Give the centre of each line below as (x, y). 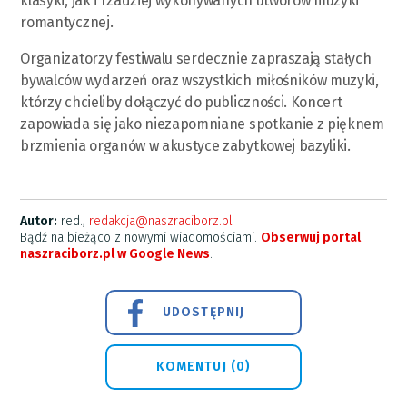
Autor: (39, 221)
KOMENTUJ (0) (203, 366)
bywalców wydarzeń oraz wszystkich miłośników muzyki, (199, 80)
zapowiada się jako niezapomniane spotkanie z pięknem (202, 124)
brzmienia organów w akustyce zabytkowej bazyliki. (185, 145)
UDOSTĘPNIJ (203, 312)
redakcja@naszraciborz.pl (161, 221)
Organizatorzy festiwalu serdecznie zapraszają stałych (196, 58)
